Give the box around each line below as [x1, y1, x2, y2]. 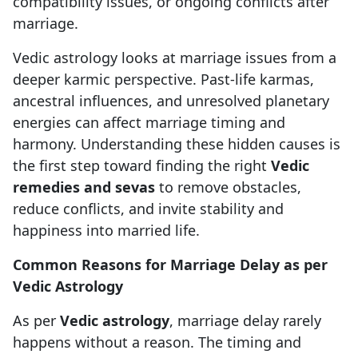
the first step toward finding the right [13, 156, 271, 176]
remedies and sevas [13, 177, 155, 197]
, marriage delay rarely [169, 311, 321, 331]
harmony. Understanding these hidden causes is [13, 134, 340, 154]
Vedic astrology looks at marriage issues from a [13, 48, 336, 68]
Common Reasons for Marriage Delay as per [13, 255, 328, 275]
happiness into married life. [13, 221, 200, 241]
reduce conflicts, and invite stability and [13, 199, 284, 219]
